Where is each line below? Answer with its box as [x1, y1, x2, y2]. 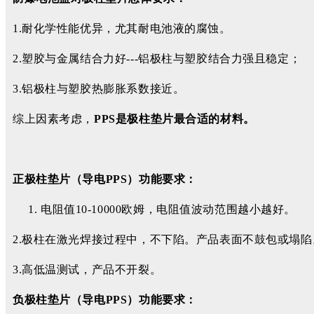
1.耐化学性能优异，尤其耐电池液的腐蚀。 [13, 22, 231, 34]
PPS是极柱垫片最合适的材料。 [94, 113, 255, 125]
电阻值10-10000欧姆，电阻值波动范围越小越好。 [41, 203, 296, 215]
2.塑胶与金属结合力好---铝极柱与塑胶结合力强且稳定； [13, 53, 304, 64]
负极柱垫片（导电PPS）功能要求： [13, 294, 197, 306]
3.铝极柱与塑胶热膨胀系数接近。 [13, 83, 185, 95]
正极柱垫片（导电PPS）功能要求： [13, 173, 197, 185]
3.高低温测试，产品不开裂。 [13, 264, 162, 275]
